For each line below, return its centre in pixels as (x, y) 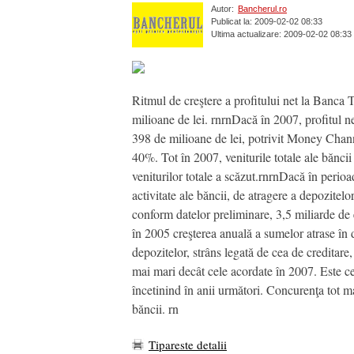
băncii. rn (155, 308)
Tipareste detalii (188, 344)
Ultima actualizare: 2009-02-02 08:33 (281, 34)
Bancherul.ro (262, 9)
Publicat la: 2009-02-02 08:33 (267, 22)
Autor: (222, 9)
